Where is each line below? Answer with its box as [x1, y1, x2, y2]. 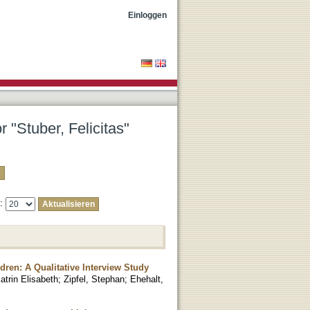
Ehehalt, [130, 273, 163, 284]
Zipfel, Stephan [64, 273, 125, 284]
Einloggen [128, 10, 167, 19]
